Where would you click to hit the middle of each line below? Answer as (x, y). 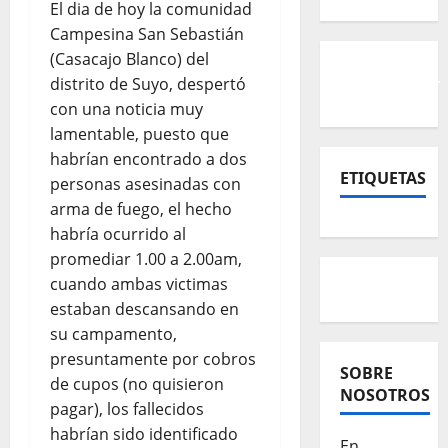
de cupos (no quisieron (137, 384)
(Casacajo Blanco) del (129, 59)
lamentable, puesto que (139, 134)
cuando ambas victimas (139, 284)
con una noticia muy (126, 109)
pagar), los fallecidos (127, 409)
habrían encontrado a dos (148, 159)
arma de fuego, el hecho (141, 209)
